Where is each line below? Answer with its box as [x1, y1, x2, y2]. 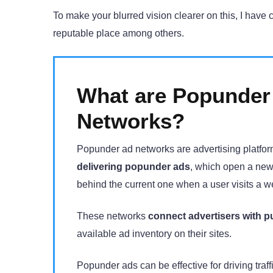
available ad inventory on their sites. [77, 228, 232, 239]
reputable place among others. [53, 27, 184, 38]
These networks [77, 210, 148, 221]
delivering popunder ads [77, 161, 190, 172]
